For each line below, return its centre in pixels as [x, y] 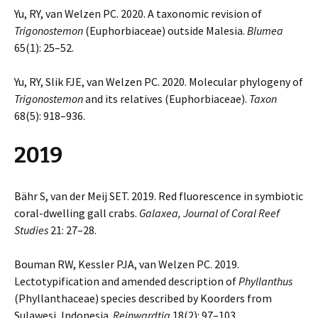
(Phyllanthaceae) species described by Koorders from [143, 298]
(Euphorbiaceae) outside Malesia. [165, 31]
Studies [31, 230]
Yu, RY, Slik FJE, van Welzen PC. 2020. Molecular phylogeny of [159, 82]
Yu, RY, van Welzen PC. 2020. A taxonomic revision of [138, 13]
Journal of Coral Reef [231, 213]
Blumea [265, 31]
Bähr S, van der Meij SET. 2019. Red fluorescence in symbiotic [159, 196]
